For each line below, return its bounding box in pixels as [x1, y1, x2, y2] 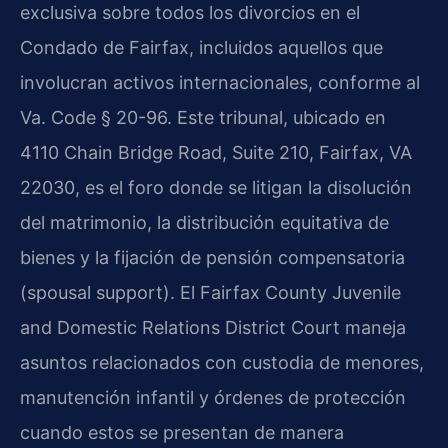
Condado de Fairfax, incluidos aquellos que [20, 36, 383, 58]
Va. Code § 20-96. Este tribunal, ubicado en [20, 106, 386, 128]
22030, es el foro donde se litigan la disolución [20, 176, 412, 198]
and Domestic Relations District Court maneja [20, 316, 406, 338]
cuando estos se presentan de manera [20, 421, 344, 443]
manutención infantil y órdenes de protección [20, 386, 406, 408]
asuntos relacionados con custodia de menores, [20, 351, 424, 373]
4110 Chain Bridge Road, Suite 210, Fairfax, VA [20, 141, 412, 163]
